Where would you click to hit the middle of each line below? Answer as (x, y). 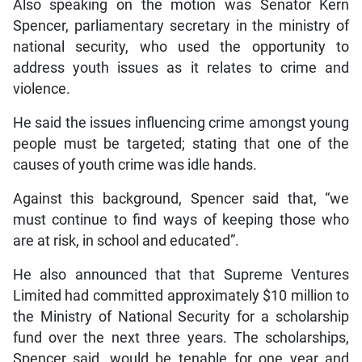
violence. (41, 88)
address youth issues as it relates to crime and (181, 67)
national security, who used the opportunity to (181, 46)
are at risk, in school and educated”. (126, 240)
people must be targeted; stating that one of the (181, 143)
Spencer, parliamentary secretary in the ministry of (181, 25)
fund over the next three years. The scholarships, (181, 337)
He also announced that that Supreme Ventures (181, 274)
